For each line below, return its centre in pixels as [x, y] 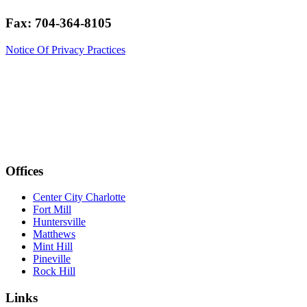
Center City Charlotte [79, 197]
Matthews [54, 234]
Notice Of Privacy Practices [65, 49]
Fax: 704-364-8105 [59, 23]
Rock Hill [54, 271]
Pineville [52, 259]
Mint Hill [53, 247]
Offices [24, 171]
